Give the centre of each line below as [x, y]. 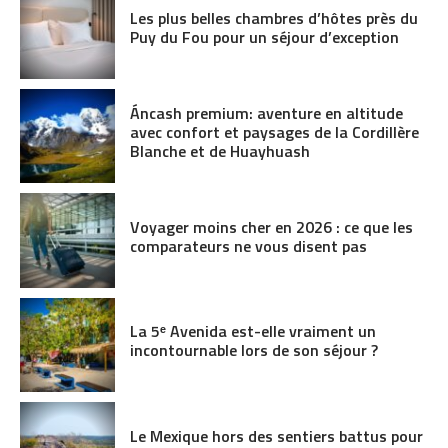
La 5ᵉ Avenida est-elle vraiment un [252, 331]
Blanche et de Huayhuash [219, 150]
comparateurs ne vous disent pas [248, 245]
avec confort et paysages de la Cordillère [274, 131]
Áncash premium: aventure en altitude [266, 112]
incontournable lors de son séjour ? [253, 350]
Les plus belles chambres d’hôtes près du [273, 17]
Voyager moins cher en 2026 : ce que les [271, 226]
